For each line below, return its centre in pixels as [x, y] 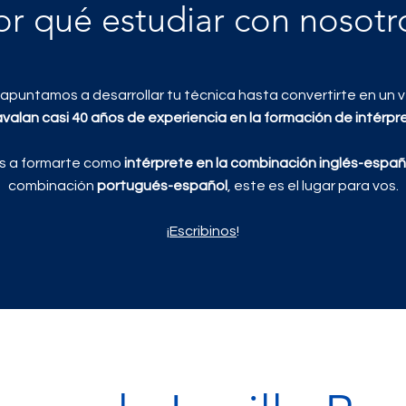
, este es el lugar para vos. [313, 186]
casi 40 [66, 118]
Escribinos [203, 231]
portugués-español [162, 186]
